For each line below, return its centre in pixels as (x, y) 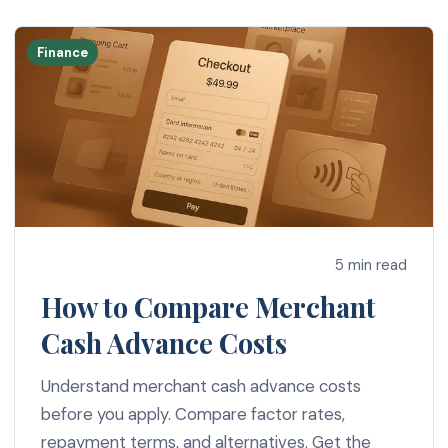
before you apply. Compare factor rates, (192, 414)
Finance (63, 52)
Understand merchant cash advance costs (200, 386)
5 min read (371, 264)
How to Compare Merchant (208, 307)
